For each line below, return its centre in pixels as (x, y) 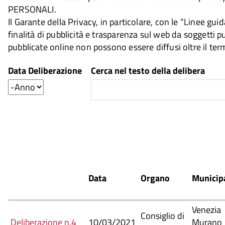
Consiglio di (162, 215)
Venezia (206, 209)
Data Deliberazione (45, 70)
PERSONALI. (32, 9)
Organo (155, 178)
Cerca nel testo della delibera (148, 70)
